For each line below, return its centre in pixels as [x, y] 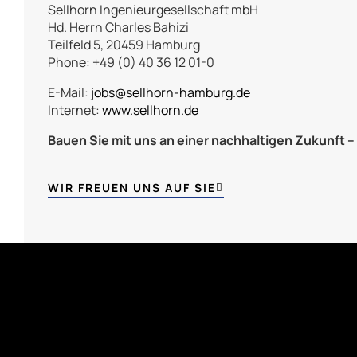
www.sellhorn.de [150, 110]
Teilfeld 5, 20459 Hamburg [124, 45]
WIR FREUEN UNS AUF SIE [132, 187]
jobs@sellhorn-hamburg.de [171, 93]
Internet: [75, 110]
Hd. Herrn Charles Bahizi [118, 27]
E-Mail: [69, 93]
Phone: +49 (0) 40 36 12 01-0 [131, 63]
